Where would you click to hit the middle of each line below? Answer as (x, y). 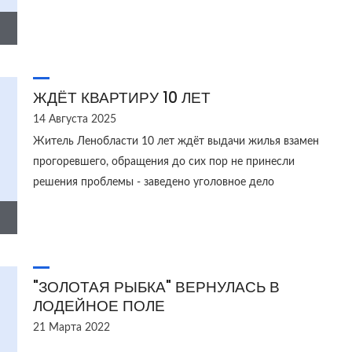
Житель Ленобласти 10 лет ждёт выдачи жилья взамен (176, 141)
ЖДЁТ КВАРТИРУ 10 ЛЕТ (121, 98)
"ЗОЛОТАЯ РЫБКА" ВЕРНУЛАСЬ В (156, 287)
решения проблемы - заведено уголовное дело (153, 182)
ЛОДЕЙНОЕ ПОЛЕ (99, 306)
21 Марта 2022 (71, 328)
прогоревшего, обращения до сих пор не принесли (163, 162)
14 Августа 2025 (74, 119)
